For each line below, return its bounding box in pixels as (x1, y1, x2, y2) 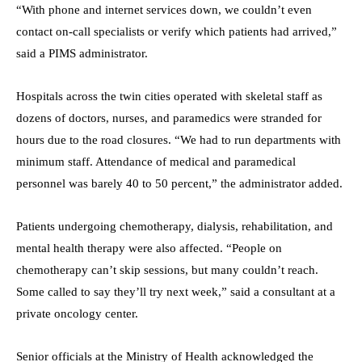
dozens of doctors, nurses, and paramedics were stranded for (16, 111, 322, 124)
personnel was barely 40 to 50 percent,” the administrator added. (16, 176, 343, 190)
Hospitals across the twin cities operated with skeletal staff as (16, 89, 322, 103)
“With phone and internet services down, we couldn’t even (16, 2, 312, 16)
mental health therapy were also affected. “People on (16, 241, 282, 255)
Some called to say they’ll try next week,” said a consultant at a (16, 284, 335, 298)
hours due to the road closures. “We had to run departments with (16, 133, 341, 146)
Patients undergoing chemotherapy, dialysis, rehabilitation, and (16, 219, 333, 233)
